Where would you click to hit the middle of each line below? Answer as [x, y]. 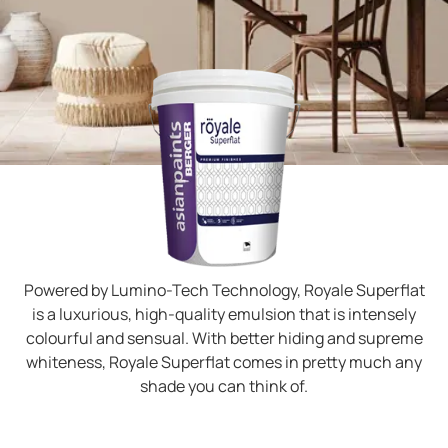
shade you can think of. [224, 385]
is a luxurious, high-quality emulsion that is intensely [224, 313]
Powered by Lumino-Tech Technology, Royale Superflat [224, 289]
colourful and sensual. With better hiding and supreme [224, 337]
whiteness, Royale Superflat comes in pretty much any [224, 361]
